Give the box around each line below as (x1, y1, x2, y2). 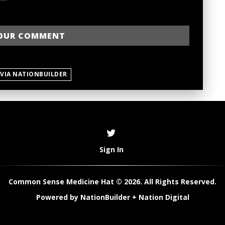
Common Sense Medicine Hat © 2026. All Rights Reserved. (9, 177, 216, 187)
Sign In (99, 145, 124, 155)
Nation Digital (138, 192, 189, 202)
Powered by (36, 192, 80, 202)
